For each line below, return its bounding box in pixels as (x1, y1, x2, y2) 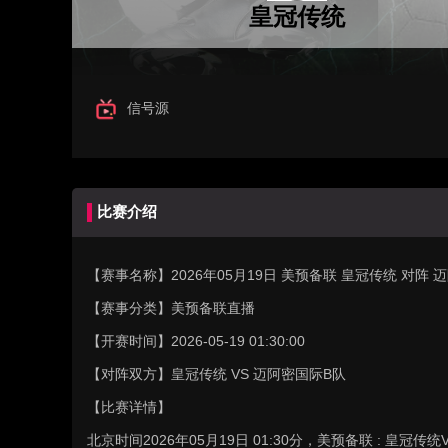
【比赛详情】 (87, 399, 171, 415)
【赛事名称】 (87, 267, 171, 283)
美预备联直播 (171, 300, 255, 316)
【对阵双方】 (87, 366, 171, 382)
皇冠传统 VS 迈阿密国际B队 (171, 366, 346, 382)
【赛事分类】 (87, 300, 171, 316)
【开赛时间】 (87, 333, 171, 349)
